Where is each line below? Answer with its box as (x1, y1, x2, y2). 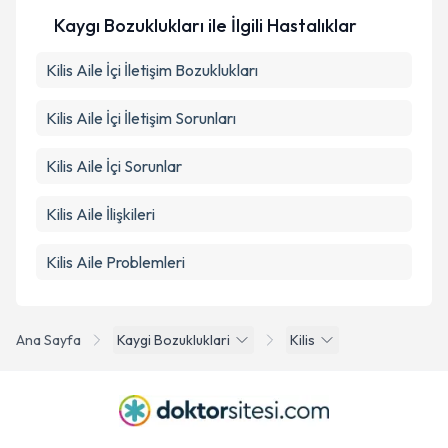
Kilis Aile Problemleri (46, 252, 185, 272)
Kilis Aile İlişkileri (46, 204, 155, 224)
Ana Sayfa (16, 331, 81, 349)
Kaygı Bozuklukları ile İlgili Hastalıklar (54, 14, 357, 37)
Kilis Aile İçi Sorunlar (46, 156, 182, 176)
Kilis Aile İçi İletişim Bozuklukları (46, 60, 258, 80)
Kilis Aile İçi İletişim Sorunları (46, 108, 236, 128)
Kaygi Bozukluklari (117, 331, 230, 349)
